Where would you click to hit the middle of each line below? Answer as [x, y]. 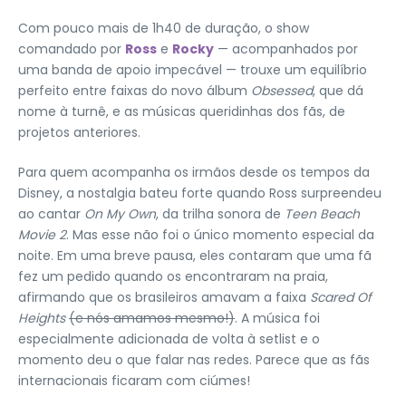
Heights [43, 318]
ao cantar [51, 214]
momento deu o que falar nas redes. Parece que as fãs [194, 360]
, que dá [338, 91]
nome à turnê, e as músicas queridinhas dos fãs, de [182, 111]
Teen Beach [322, 214]
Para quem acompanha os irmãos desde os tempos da [194, 172]
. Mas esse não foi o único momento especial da [220, 235]
